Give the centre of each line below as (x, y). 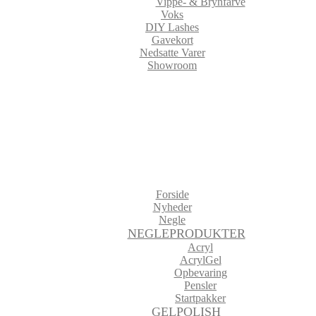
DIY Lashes (172, 27)
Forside (172, 194)
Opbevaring (200, 273)
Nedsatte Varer (172, 53)
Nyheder (172, 207)
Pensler (200, 285)
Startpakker (200, 298)
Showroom (172, 65)
